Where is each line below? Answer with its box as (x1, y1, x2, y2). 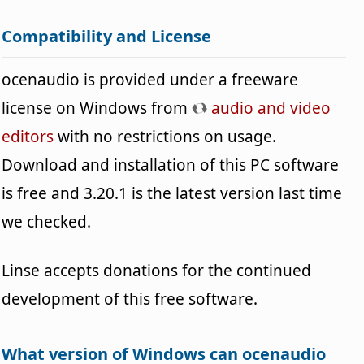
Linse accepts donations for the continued (2, 259, 312, 281)
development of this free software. (2, 288, 258, 310)
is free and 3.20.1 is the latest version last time (2, 182, 343, 204)
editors (2, 125, 54, 147)
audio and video (207, 97, 331, 119)
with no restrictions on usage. (54, 125, 277, 147)
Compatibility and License (2, 24, 212, 47)
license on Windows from (2, 97, 193, 119)
